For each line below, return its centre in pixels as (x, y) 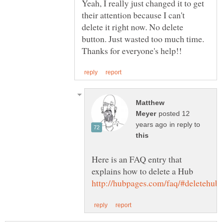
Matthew (150, 103)
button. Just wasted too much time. (143, 38)
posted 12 (174, 113)
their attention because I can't (133, 15)
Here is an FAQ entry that (137, 159)
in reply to (185, 124)
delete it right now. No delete (133, 27)
